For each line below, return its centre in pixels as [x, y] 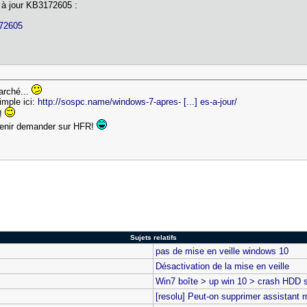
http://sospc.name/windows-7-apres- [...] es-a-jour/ [138, 102]
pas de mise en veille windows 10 [222, 251]
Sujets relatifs [153, 237]
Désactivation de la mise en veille [223, 266]
